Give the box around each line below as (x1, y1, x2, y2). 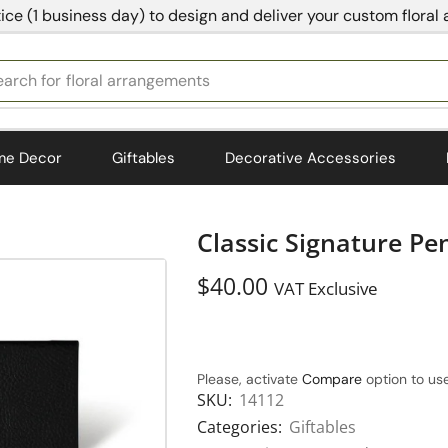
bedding (66, 70, 128, 92)
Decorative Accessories (225, 147, 396, 168)
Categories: (197, 416, 282, 439)
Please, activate (197, 370, 302, 389)
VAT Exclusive (274, 277, 378, 301)
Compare (302, 370, 362, 389)
